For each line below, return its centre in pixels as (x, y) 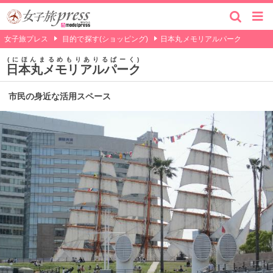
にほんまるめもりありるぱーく (73, 60)
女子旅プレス (26, 39)
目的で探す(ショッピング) (105, 39)
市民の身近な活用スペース (60, 96)
